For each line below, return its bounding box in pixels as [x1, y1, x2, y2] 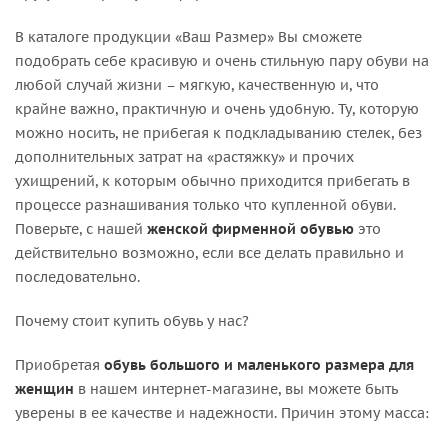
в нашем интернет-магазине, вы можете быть [78, 379, 398, 398]
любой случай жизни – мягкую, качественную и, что [15, 75, 379, 94]
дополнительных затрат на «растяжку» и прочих [15, 147, 354, 166]
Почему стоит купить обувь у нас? [15, 311, 249, 330]
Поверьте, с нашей [15, 219, 143, 238]
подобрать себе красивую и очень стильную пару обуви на [15, 51, 429, 70]
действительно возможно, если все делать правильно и [15, 243, 404, 262]
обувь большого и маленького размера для [104, 355, 414, 374]
